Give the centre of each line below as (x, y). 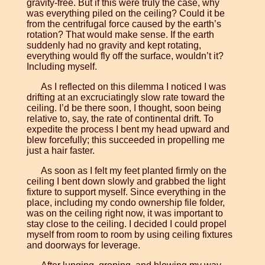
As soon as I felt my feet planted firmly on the (133, 171)
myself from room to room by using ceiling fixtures (129, 235)
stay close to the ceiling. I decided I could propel (126, 224)
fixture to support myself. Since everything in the (126, 192)
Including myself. (62, 67)
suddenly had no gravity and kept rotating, (114, 46)
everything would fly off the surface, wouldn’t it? (125, 56)
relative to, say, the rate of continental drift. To (120, 119)
